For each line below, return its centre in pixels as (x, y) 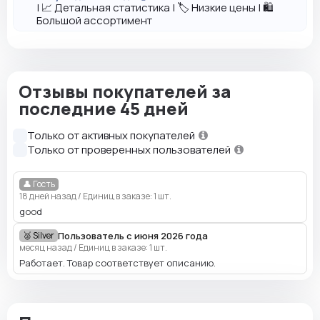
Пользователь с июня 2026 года (133, 235)
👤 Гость (39, 184)
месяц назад (46, 248)
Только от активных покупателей (112, 136)
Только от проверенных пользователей (130, 150)
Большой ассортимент (94, 21)
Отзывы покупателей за (125, 91)
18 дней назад (49, 196)
